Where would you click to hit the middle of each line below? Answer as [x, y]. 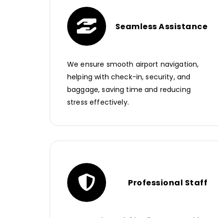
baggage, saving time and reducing [129, 90]
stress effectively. [98, 102]
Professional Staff [168, 182]
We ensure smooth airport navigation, [133, 64]
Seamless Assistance [161, 26]
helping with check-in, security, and [129, 77]
